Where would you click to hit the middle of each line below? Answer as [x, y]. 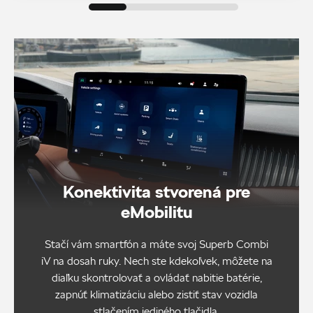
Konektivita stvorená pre [156, 192]
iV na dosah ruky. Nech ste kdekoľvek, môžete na [156, 261]
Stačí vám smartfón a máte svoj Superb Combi [156, 245]
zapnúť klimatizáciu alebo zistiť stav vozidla [156, 295]
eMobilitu [156, 212]
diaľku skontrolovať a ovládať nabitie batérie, [156, 278]
